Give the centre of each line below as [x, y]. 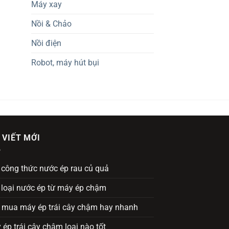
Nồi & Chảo [51, 24]
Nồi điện [46, 43]
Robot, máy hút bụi [65, 62]
